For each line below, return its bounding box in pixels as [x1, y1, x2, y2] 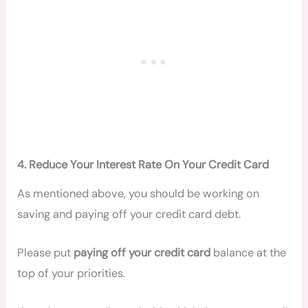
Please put [17, 245, 74, 261]
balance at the [210, 245, 287, 261]
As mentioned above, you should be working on [17, 186, 260, 201]
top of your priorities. [17, 266, 126, 281]
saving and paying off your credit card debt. [17, 206, 247, 221]
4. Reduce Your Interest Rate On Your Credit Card [17, 157, 269, 173]
